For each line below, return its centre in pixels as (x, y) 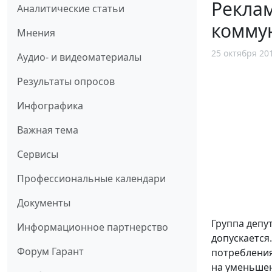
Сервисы (38, 155)
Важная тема (48, 130)
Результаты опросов (66, 82)
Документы (44, 203)
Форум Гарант (50, 252)
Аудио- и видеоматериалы (79, 57)
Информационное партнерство (93, 227)
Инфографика (50, 106)
